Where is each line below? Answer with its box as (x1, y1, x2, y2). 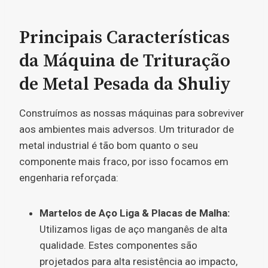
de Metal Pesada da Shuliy (19, 73, 231, 96)
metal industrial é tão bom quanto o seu (19, 139, 198, 151)
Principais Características (19, 26, 230, 49)
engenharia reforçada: (19, 172, 118, 184)
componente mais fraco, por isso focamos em (19, 156, 229, 167)
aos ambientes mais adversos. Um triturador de (19, 123, 234, 135)
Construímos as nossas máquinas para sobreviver (19, 107, 244, 119)
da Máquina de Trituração (19, 50, 230, 72)
